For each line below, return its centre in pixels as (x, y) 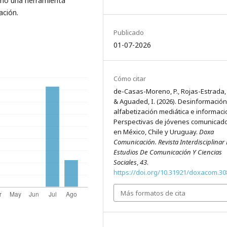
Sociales (125, 162)
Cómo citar (130, 79)
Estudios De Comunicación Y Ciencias (168, 152)
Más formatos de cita (153, 193)
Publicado (129, 33)
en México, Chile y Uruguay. (157, 132)
